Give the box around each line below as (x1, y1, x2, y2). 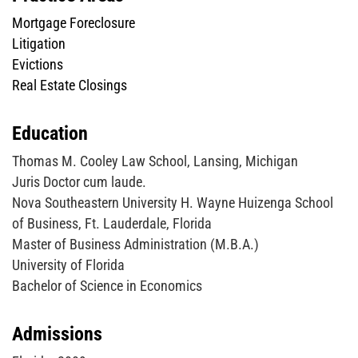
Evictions (12, 56, 63, 73)
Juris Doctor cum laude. (12, 173, 146, 190)
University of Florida (12, 257, 125, 273)
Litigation (12, 35, 66, 52)
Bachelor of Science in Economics (12, 277, 202, 294)
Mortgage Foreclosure (12, 14, 135, 31)
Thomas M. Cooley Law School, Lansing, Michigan (12, 153, 298, 169)
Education (12, 122, 88, 145)
